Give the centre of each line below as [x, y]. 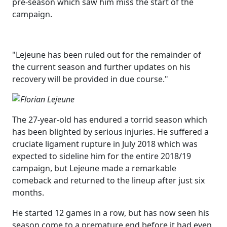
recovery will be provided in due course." [90, 79]
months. [28, 193]
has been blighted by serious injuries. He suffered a [110, 132]
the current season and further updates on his [101, 67]
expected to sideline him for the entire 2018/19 [102, 156]
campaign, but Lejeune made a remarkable [94, 168]
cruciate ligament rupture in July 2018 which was [105, 144]
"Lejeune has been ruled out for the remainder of [107, 55]
